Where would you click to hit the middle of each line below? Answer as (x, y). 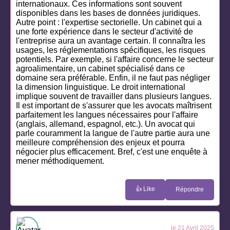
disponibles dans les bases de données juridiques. (108, 13)
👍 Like (145, 189)
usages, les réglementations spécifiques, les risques (111, 50)
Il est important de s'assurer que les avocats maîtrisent (114, 105)
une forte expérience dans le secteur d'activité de (104, 31)
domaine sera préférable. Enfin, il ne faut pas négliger (113, 78)
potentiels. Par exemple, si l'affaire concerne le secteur (115, 59)
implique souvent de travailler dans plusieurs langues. (114, 96)
